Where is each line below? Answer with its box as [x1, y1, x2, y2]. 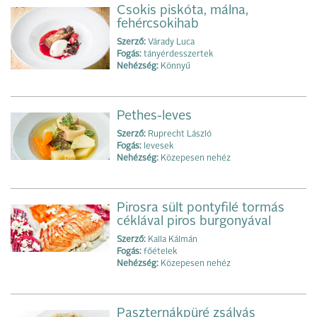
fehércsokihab [117, 18, 199, 31]
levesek [142, 142, 173, 151]
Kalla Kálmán [146, 236, 197, 245]
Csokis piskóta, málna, [117, 4, 248, 18]
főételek [142, 248, 177, 257]
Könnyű [158, 62, 190, 71]
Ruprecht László [146, 130, 212, 139]
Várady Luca [146, 38, 195, 47]
